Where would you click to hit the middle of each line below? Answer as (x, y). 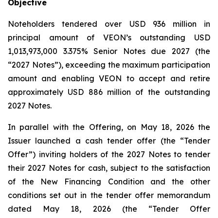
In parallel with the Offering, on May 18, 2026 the (109, 127)
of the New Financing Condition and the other (109, 182)
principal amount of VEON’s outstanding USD (109, 37)
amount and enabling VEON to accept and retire (109, 78)
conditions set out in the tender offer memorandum (109, 195)
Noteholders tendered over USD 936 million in (109, 24)
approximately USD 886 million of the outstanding (109, 92)
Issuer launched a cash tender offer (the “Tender (109, 141)
